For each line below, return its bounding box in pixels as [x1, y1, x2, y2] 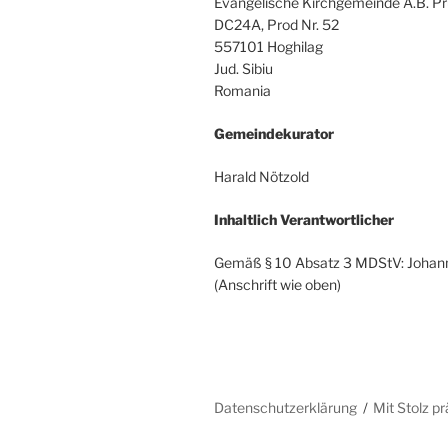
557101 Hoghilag [214, 38, 323, 56]
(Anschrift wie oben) [214, 276, 341, 294]
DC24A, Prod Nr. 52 [214, 16, 339, 34]
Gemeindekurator [214, 125, 334, 143]
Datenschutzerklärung [214, 399, 357, 416]
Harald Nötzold [214, 168, 309, 186]
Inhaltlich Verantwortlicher [214, 211, 394, 229]
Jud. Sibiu [214, 60, 273, 78]
